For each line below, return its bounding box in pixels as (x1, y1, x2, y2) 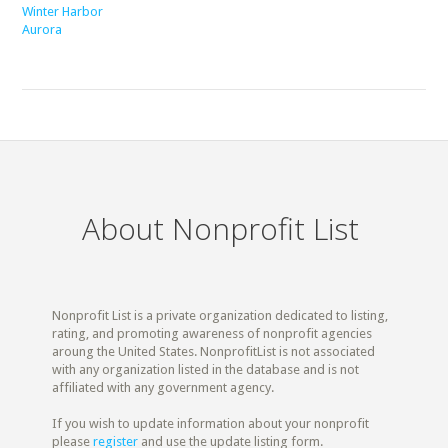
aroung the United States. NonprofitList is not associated (52, 343, 376, 359)
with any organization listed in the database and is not (52, 361, 360, 377)
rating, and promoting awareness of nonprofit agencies (52, 325, 373, 341)
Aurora (22, 21, 63, 37)
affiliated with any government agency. (52, 379, 275, 395)
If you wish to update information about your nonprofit (52, 415, 370, 431)
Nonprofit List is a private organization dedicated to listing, (52, 307, 389, 323)
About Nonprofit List (82, 207, 360, 249)
